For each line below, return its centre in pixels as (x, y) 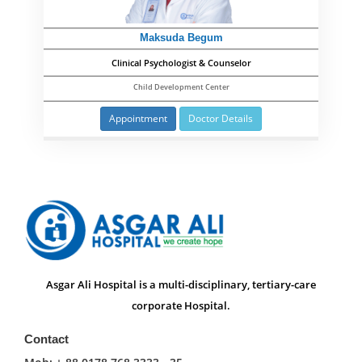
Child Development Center (181, 87)
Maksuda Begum (181, 38)
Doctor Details (221, 119)
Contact (46, 339)
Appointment (138, 119)
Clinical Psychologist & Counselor (181, 63)
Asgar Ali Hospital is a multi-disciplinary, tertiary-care (181, 284)
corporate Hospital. (181, 305)
